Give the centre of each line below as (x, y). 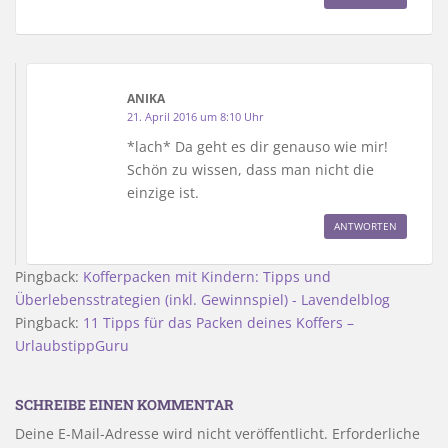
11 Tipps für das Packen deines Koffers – (218, 322)
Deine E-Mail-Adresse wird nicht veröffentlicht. (171, 433)
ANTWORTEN (365, 225)
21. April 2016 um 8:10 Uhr (195, 116)
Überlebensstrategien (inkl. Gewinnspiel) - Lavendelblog (202, 299)
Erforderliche (376, 433)
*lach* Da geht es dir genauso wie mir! (257, 146)
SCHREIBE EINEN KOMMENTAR (124, 404)
